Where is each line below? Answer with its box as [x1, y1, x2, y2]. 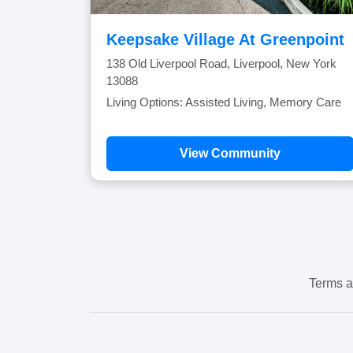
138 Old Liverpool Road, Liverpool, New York [106, 57, 336, 70]
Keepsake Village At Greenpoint [106, 31, 344, 48]
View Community [180, 147, 281, 160]
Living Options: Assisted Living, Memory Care [106, 95, 341, 109]
